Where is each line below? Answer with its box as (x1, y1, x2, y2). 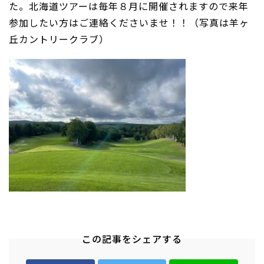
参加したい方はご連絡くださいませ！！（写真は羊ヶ (9, 15, 249, 29)
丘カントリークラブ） (9, 32, 109, 46)
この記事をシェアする (82, 232, 182, 246)
